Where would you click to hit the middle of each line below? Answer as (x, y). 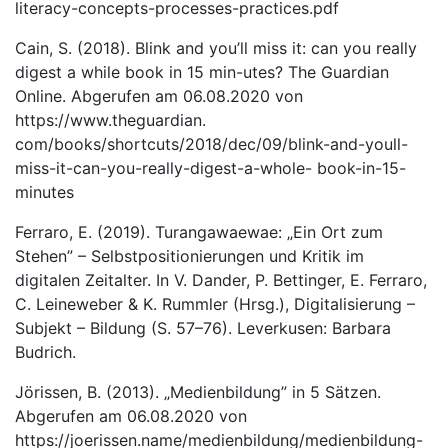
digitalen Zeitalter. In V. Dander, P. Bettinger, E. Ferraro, (221, 280)
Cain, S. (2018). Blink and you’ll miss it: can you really (216, 48)
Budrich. (45, 352)
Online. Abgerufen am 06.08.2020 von (159, 96)
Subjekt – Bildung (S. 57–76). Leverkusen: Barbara (203, 328)
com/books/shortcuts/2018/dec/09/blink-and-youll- (211, 144)
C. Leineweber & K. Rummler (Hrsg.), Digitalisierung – (215, 304)
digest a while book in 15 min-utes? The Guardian (202, 72)
